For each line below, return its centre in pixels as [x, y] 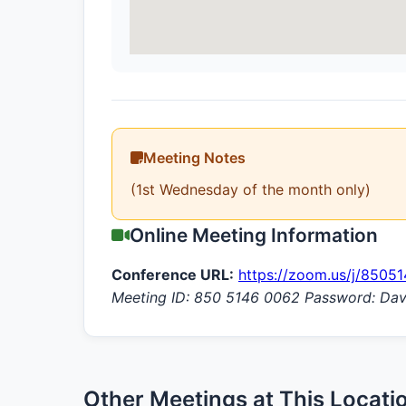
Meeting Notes [194, 157]
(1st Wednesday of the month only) [251, 189]
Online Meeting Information [254, 235]
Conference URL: [173, 274]
